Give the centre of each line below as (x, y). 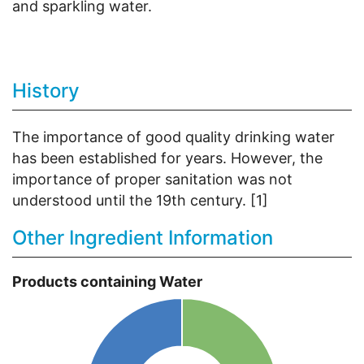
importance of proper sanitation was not (152, 180)
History (46, 91)
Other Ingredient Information (143, 238)
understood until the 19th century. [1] (140, 201)
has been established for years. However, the (167, 158)
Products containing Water (107, 282)
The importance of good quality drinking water (173, 137)
